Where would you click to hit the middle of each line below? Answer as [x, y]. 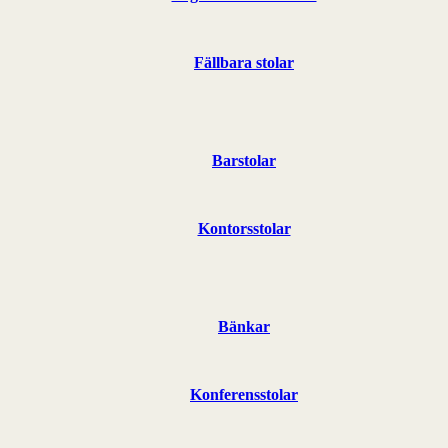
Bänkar [244, 326]
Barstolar [244, 160]
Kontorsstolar [244, 228]
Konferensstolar [244, 394]
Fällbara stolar [244, 62]
